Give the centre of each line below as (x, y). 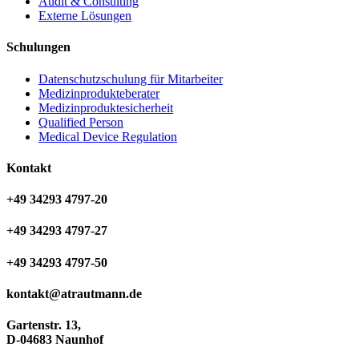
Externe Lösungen (85, 16)
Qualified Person (81, 122)
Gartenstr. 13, (44, 325)
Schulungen (38, 47)
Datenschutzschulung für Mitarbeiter (131, 79)
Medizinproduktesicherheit (106, 107)
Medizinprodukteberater (99, 93)
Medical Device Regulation (108, 136)
